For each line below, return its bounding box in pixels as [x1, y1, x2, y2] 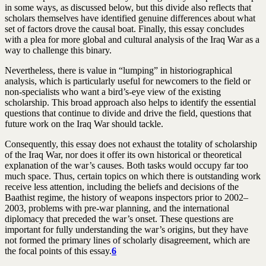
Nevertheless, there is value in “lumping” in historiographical [5, 65, 232, 75]
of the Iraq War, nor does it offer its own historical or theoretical [5, 149, 242, 160]
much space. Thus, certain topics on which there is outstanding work [5, 170, 261, 181]
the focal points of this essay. [5, 245, 112, 256]
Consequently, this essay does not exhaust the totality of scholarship [5, 138, 257, 149]
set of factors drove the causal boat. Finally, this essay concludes [5, 23, 244, 34]
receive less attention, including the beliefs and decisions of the [5, 181, 239, 192]
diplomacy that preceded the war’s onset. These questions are [5, 213, 233, 224]
